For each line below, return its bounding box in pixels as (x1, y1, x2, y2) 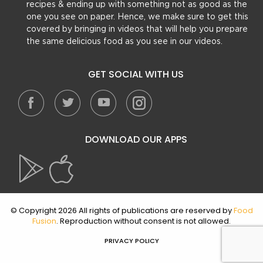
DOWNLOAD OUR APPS (85, 133, 187, 147)
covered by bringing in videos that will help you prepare (26, 25, 248, 34)
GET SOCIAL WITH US (88, 68, 184, 82)
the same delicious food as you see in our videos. (26, 38, 222, 46)
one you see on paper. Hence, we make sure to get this (26, 13, 248, 22)
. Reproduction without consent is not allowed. (56, 215, 231, 227)
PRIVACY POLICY (104, 236, 159, 246)
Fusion (32, 215, 56, 227)
